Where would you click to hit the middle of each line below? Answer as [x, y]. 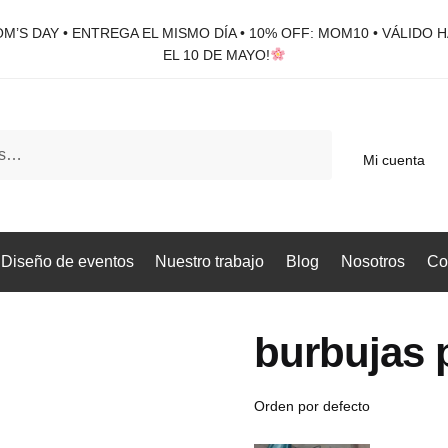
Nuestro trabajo [210, 261]
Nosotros [372, 261]
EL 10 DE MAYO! [216, 55]
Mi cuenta [394, 159]
